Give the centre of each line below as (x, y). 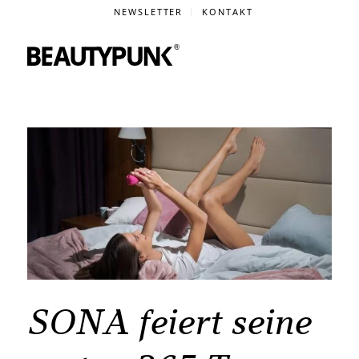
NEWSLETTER (148, 12)
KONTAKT (228, 12)
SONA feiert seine (169, 323)
